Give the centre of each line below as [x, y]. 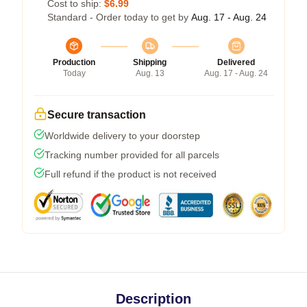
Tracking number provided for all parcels [132, 155]
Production [74, 62]
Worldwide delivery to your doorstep [122, 135]
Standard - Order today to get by [119, 17]
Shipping [150, 62]
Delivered [236, 62]
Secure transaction [97, 114]
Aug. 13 [150, 73]
